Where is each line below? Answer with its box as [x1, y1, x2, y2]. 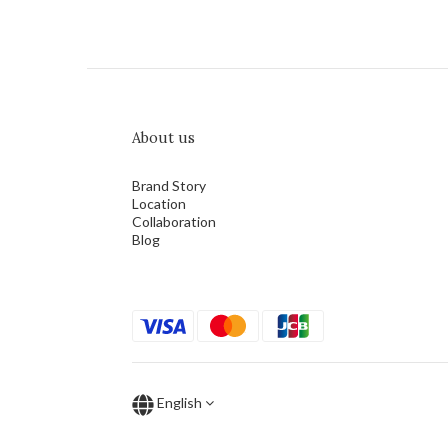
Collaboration [132, 213, 216, 231]
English [157, 394, 202, 412]
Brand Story [132, 177, 206, 195]
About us [132, 129, 195, 148]
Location [132, 195, 186, 213]
